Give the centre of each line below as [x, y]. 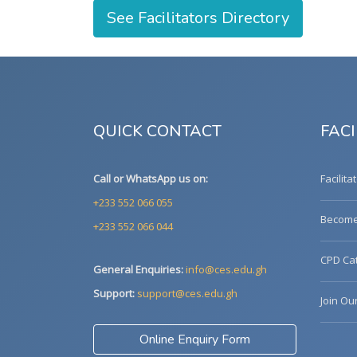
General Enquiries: [138, 269]
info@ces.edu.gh [226, 269]
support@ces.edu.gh [187, 293]
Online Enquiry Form [195, 339]
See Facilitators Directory [198, 18]
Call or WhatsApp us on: [151, 178]
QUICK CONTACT [157, 131]
